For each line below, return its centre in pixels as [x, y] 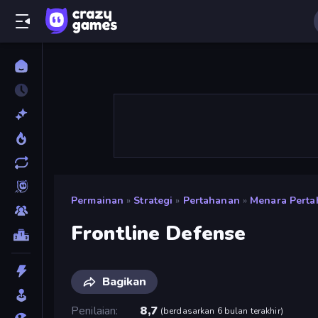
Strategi [153, 201]
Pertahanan [211, 201]
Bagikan [124, 281]
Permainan [98, 201]
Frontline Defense [159, 233]
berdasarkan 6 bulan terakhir [222, 311]
